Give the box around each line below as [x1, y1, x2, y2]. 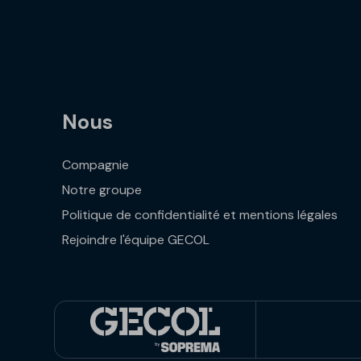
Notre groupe [62, 181, 143, 199]
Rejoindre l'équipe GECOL [62, 231, 210, 249]
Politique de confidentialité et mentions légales [62, 206, 338, 224]
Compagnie [62, 156, 130, 174]
